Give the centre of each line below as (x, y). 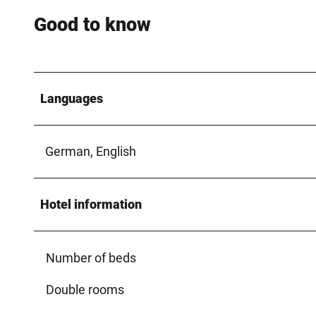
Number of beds (91, 257)
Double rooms (85, 289)
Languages (72, 98)
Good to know (92, 25)
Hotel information (91, 204)
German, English (91, 151)
